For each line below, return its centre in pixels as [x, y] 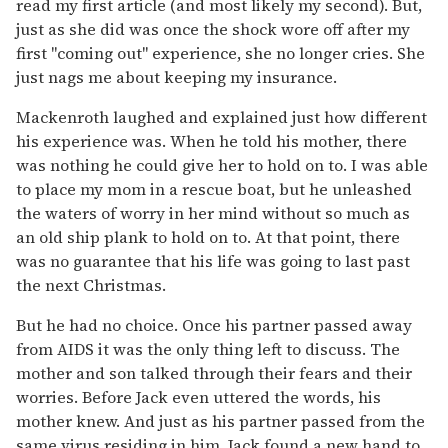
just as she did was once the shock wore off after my [213, 28]
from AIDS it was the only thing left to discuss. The [208, 348]
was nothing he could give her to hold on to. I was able [222, 164]
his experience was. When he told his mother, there [211, 140]
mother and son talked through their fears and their [214, 372]
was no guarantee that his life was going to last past [213, 260]
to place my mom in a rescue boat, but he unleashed [214, 188]
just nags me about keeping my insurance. [176, 76]
